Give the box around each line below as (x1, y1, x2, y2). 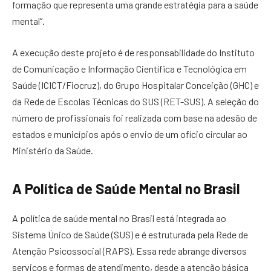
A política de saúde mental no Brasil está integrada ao (12, 212, 226, 224)
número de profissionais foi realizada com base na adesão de (12, 111, 257, 123)
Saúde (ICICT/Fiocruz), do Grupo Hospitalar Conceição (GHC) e (12, 79, 259, 91)
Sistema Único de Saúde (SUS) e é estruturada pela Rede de (12, 229, 248, 241)
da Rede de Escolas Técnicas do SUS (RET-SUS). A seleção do (12, 95, 259, 107)
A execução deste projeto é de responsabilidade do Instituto (12, 46, 255, 58)
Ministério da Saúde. (12, 144, 93, 156)
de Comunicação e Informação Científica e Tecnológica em (12, 62, 247, 74)
